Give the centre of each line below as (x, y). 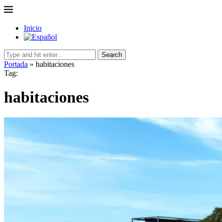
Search (112, 55)
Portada (16, 64)
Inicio (33, 28)
